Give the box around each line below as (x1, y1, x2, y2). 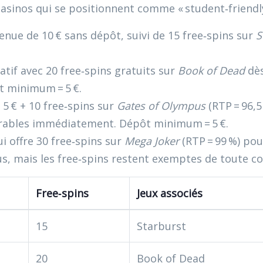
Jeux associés (137, 186, 203, 200)
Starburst (137, 219, 186, 233)
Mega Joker (124, 134, 179, 148)
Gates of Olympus (117, 99, 205, 113)
